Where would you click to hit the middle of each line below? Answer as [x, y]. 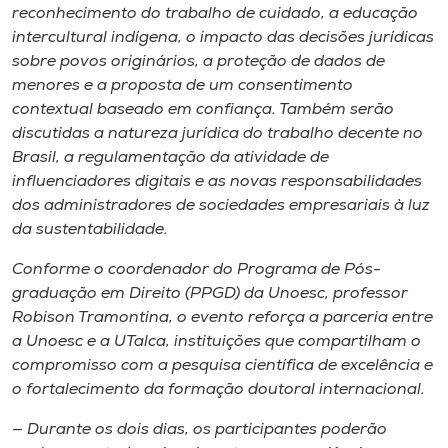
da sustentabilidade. [90, 229]
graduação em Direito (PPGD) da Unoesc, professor [210, 293]
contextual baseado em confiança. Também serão [203, 109]
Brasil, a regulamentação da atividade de [170, 157]
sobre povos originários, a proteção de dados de [198, 61]
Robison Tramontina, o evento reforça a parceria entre [222, 317]
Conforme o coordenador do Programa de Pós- [196, 269]
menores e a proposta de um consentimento [182, 85]
